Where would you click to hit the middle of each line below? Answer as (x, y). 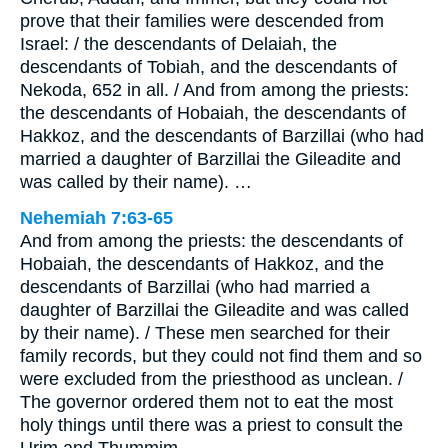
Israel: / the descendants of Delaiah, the (178, 43)
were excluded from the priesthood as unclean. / (211, 378)
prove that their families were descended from (202, 20)
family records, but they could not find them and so (221, 355)
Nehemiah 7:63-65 (96, 217)
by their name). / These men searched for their (205, 332)
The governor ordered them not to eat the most (206, 401)
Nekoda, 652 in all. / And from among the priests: (214, 89)
